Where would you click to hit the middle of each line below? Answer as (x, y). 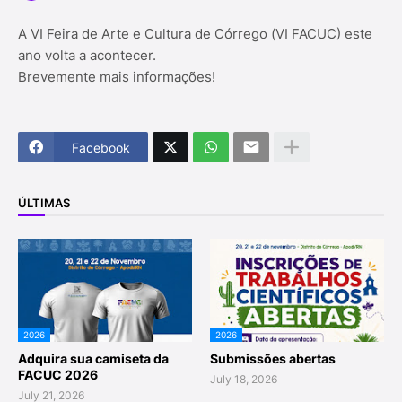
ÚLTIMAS (44, 202)
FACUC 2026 (58, 375)
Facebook (101, 147)
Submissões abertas (273, 358)
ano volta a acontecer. (87, 55)
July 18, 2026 (244, 379)
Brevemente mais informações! (117, 77)
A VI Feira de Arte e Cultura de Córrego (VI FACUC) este (195, 34)
